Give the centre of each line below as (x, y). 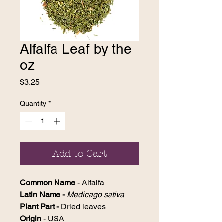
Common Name (48, 182)
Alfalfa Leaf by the (76, 48)
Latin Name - (43, 194)
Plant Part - (40, 206)
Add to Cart (79, 153)
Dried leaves (83, 206)
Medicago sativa (96, 194)
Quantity (33, 103)
